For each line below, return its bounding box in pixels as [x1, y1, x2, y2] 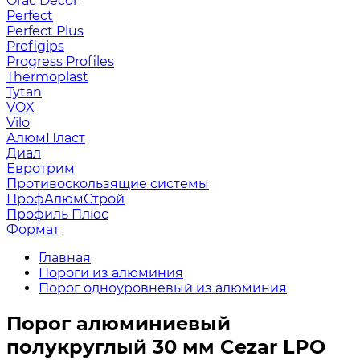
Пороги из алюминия [39, 265, 183, 280]
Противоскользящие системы [6, 176, 209, 191]
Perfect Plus [6, 23, 84, 39]
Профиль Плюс [6, 207, 108, 222]
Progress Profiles [6, 54, 114, 69]
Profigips [6, 39, 64, 54]
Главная [39, 250, 91, 265]
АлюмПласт [6, 130, 85, 145]
